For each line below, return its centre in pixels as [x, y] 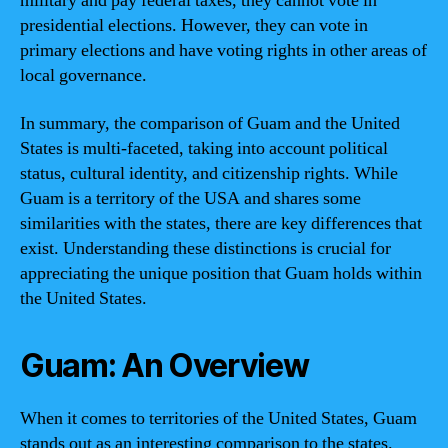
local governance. [83, 75]
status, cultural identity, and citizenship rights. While [209, 173]
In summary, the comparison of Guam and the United [210, 123]
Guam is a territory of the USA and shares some [190, 198]
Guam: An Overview [164, 365]
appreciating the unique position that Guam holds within [221, 273]
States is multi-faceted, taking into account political [204, 148]
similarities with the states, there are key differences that [221, 223]
